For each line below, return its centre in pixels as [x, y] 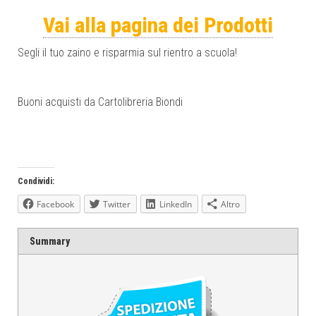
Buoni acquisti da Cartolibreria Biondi [100, 102]
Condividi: [36, 181]
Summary [49, 241]
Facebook [55, 204]
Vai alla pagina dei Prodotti [158, 25]
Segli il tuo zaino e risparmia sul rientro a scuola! [127, 53]
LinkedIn [176, 204]
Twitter [117, 204]
